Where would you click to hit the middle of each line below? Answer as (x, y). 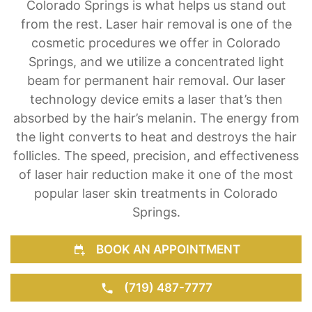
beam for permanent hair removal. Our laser (156, 80)
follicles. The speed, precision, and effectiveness (156, 155)
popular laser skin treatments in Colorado (156, 193)
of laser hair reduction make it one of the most (156, 174)
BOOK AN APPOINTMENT (166, 249)
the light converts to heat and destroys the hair (156, 136)
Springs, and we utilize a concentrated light (156, 61)
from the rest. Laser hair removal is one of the (156, 24)
